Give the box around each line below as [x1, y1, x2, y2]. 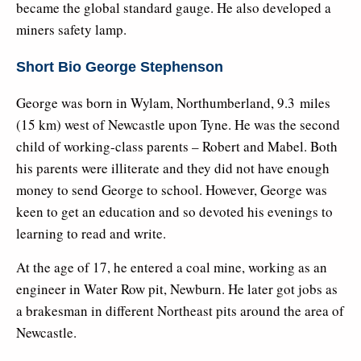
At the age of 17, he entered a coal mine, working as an [16, 258, 327, 277]
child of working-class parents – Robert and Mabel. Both [16, 137, 338, 156]
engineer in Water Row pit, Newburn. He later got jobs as [16, 280, 338, 299]
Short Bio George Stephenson [16, 58, 223, 75]
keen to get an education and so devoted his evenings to [16, 202, 333, 222]
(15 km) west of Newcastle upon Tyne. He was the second [16, 115, 340, 135]
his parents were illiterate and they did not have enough [16, 159, 330, 178]
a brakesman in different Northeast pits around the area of [16, 301, 344, 321]
